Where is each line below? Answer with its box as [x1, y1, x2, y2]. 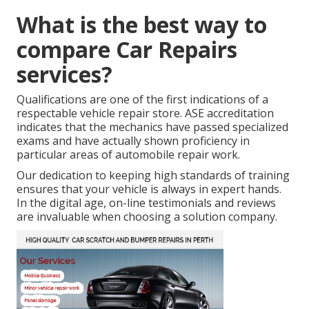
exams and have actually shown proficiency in [17, 133, 250, 149]
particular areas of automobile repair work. [17, 147, 240, 163]
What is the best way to [17, 10, 267, 40]
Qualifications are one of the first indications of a [17, 92, 268, 108]
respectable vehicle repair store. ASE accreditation [17, 106, 274, 121]
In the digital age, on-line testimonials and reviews [17, 195, 276, 211]
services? [17, 59, 112, 90]
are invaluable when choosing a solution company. [17, 209, 277, 225]
